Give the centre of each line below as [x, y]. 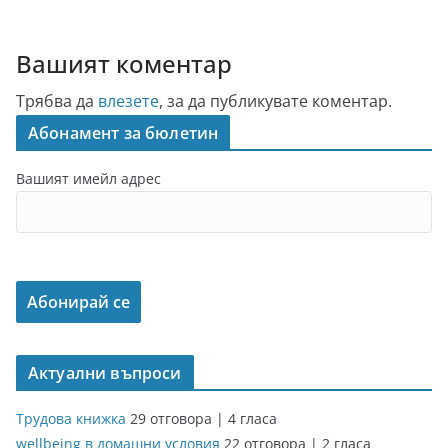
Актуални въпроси [105, 373]
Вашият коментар [124, 63]
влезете [128, 101]
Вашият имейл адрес [88, 178]
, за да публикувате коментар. [275, 101]
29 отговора [173, 418]
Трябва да [57, 101]
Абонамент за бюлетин [123, 133]
